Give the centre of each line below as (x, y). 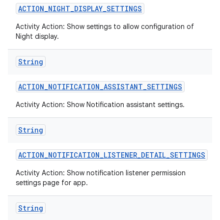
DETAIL (153, 155)
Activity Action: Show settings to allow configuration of (105, 27)
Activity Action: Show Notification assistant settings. (100, 105)
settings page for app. (52, 183)
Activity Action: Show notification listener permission (101, 173)
